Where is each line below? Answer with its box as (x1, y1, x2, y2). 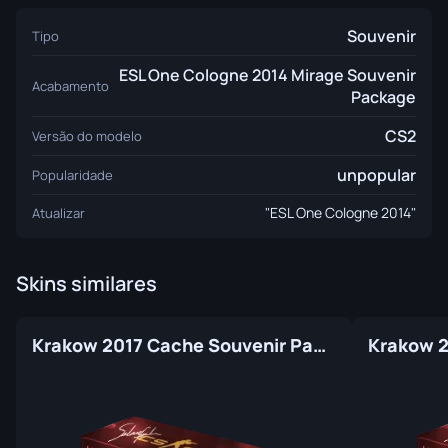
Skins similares (16, 270, 157, 297)
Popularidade (32, 166, 113, 184)
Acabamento (32, 77, 109, 95)
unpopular (337, 164, 416, 186)
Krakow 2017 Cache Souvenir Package (313, 333, 326, 357)
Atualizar (32, 203, 85, 222)
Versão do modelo (32, 127, 142, 145)
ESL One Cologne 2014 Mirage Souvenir (119, 64, 416, 86)
